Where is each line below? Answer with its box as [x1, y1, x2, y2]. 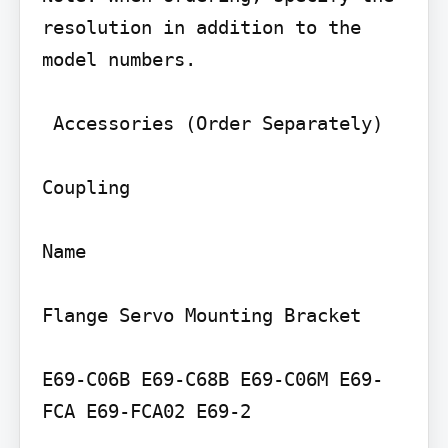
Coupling [41, 176, 130, 199]
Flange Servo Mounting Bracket [41, 304, 361, 327]
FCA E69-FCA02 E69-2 [41, 400, 251, 423]
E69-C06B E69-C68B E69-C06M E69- [41, 368, 383, 391]
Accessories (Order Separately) [41, 112, 53, 135]
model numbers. [41, 48, 196, 71]
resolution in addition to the [41, 16, 361, 39]
